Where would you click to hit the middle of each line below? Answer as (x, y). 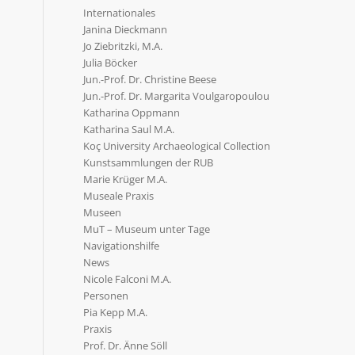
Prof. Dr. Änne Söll (126, 345)
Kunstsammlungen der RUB (149, 162)
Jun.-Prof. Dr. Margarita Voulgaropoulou (177, 96)
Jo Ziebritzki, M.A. (123, 46)
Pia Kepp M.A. (116, 312)
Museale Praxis (119, 196)
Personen (106, 296)
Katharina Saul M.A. (129, 129)
